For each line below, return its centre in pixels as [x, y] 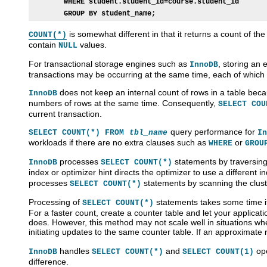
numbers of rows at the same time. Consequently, [123, 103]
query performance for [213, 131]
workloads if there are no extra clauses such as [119, 142]
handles [74, 251]
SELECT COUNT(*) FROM [79, 132]
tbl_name [148, 132]
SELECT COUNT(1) [218, 252]
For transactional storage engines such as [109, 63]
